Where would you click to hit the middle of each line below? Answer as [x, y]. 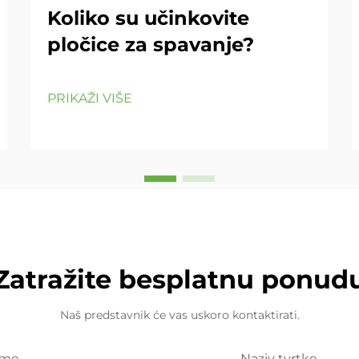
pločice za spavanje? [151, 44]
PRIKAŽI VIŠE [90, 98]
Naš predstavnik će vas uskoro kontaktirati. [179, 315]
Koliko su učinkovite [148, 18]
